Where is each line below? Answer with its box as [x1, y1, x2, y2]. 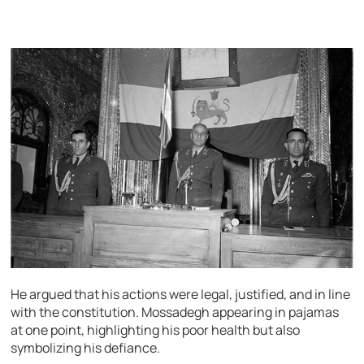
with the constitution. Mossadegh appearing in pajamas [11, 302, 340, 321]
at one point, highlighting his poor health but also [11, 320, 301, 339]
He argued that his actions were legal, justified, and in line [11, 284, 351, 303]
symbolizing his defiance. [11, 338, 161, 357]
